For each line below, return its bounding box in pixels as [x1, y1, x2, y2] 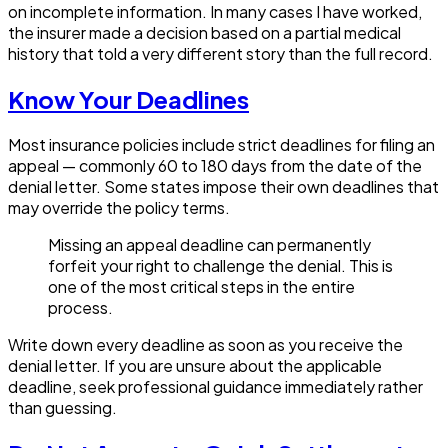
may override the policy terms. [8, 197, 230, 219]
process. [48, 297, 113, 319]
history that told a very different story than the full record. [8, 43, 433, 65]
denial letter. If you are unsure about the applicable [8, 355, 382, 377]
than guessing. [8, 397, 117, 419]
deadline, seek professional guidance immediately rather [8, 376, 423, 398]
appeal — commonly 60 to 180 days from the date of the [8, 155, 422, 177]
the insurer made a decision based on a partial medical [8, 22, 401, 44]
